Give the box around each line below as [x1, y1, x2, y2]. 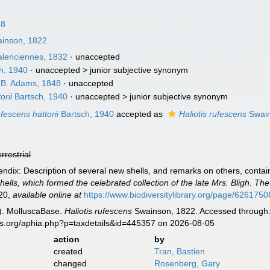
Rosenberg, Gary [154, 259, 220, 268]
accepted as [114, 109, 166, 119]
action [53, 234, 80, 244]
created [53, 246, 83, 256]
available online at [13, 190, 82, 199]
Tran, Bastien [154, 246, 205, 256]
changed [53, 259, 87, 268]
